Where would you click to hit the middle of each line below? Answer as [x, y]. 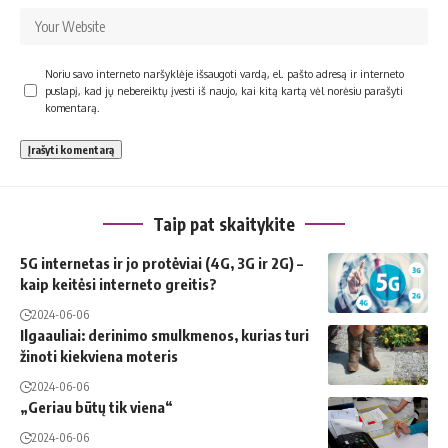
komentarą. [72, 107]
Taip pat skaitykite [224, 223]
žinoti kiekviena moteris [99, 355]
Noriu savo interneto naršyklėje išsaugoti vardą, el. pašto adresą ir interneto [224, 73]
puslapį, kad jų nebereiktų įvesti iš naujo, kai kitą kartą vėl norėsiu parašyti [224, 90]
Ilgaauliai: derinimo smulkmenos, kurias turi [164, 334]
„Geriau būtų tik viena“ [96, 406]
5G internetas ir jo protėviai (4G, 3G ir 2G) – [161, 262]
